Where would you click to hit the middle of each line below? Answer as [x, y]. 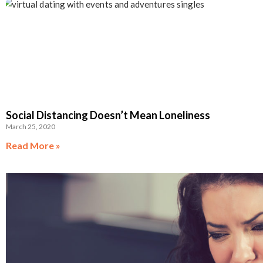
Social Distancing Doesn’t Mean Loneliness [108, 115]
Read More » [33, 145]
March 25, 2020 [31, 126]
